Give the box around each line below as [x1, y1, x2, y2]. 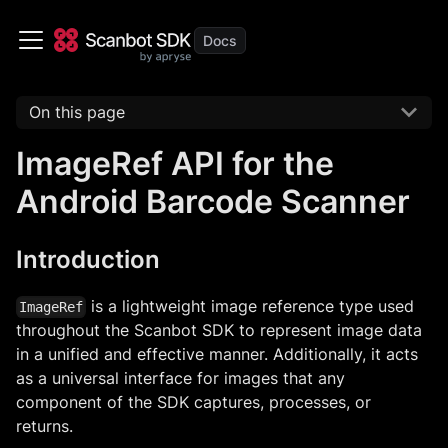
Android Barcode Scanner [16, 181, 410, 221]
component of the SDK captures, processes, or [16, 391, 371, 412]
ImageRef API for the [16, 143, 334, 183]
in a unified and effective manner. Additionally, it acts [16, 343, 418, 364]
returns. [16, 415, 73, 436]
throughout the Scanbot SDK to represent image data [16, 319, 422, 340]
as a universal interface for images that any [16, 367, 345, 388]
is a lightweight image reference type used [86, 295, 415, 316]
